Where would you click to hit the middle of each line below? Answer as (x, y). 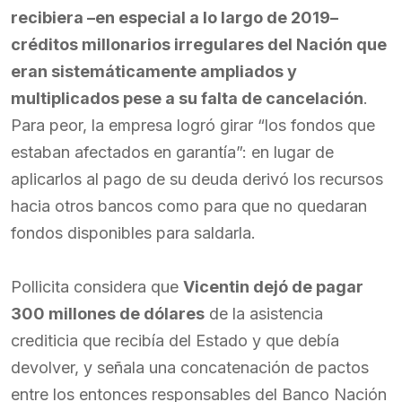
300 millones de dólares (108, 314)
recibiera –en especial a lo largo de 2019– (175, 17)
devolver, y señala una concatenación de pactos (190, 367)
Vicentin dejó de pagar (273, 287)
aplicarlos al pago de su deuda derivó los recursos (197, 179)
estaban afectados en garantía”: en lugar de (172, 152)
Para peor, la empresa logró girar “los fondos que (193, 125)
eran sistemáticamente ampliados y (154, 71)
